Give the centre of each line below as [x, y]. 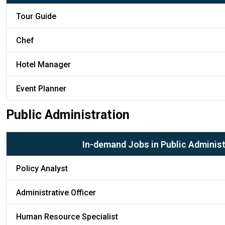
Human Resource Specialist [67, 216]
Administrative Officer [56, 192]
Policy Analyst [42, 168]
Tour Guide [36, 16]
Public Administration [68, 115]
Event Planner [41, 88]
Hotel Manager [43, 64]
